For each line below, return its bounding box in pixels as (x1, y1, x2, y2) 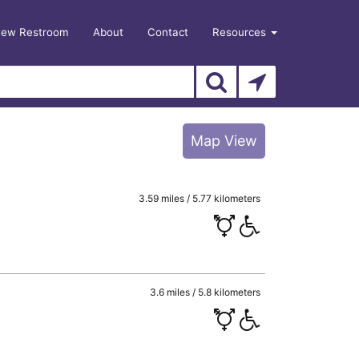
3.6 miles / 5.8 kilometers (150, 285, 261, 298)
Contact (147, 26, 188, 38)
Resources (212, 26, 269, 38)
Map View (191, 132, 257, 149)
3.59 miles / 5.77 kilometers (139, 192, 261, 204)
